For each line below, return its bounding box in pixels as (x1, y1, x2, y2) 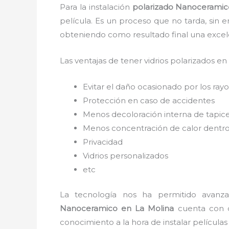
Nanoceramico (60, 203, 118, 213)
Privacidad (83, 136, 123, 147)
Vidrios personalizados (83, 150, 168, 161)
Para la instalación (60, 2, 132, 12)
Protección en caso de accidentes (83, 95, 215, 105)
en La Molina (118, 203, 174, 213)
